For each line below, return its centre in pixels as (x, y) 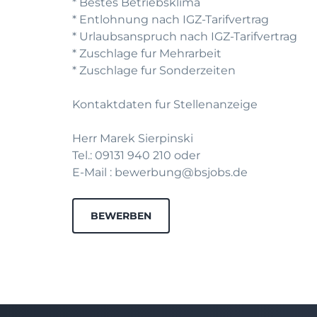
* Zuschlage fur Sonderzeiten (154, 70)
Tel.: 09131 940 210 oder (136, 155)
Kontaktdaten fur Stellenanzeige (165, 104)
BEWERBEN (121, 216)
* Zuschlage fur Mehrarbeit (147, 53)
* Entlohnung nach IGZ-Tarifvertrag (171, 19)
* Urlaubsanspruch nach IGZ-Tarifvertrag (185, 36)
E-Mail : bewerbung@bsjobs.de (160, 172)
